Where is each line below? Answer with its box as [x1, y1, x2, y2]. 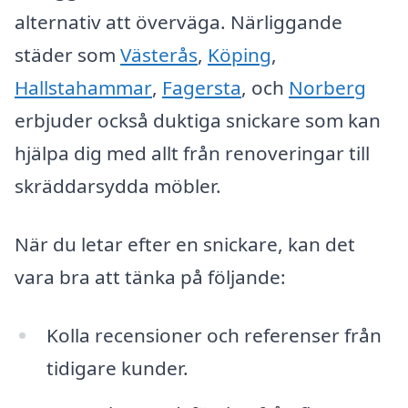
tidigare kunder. [46, 354, 189, 381]
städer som [15, 42, 120, 68]
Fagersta [162, 75, 241, 101]
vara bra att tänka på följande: [15, 264, 286, 291]
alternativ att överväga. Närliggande [15, 9, 342, 36]
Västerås [120, 42, 198, 68]
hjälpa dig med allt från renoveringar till [15, 140, 370, 167]
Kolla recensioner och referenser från [46, 321, 382, 348]
